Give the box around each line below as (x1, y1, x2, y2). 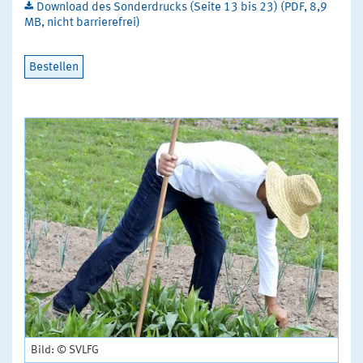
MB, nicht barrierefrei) (24, 16, 140, 29)
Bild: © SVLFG (31, 344, 99, 357)
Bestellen (29, 61, 79, 74)
